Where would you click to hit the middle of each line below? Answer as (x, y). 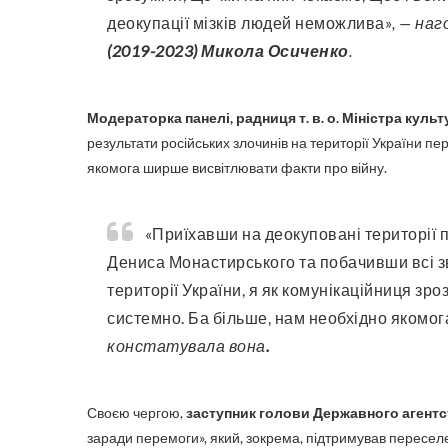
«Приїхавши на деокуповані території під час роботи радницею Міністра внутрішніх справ (154, 233)
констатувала (166, 345)
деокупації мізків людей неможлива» (249, 22)
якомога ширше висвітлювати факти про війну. (238, 167)
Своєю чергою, (136, 412)
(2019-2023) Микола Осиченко (228, 50)
